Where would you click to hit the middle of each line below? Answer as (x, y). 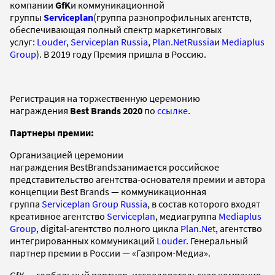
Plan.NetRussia (183, 41)
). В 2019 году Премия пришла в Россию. (121, 54)
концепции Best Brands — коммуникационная (108, 191)
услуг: (23, 41)
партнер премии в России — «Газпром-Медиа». (110, 253)
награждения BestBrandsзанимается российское (114, 167)
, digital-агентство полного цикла (108, 228)
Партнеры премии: (53, 132)
